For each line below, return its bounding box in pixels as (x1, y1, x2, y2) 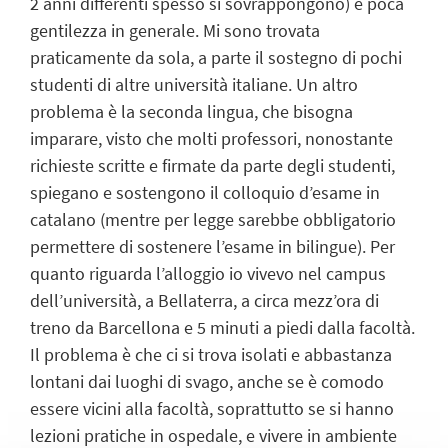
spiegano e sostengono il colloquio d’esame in (30, 181, 380, 205)
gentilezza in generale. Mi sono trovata (30, 19, 320, 43)
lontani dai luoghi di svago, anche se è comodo (30, 370, 384, 394)
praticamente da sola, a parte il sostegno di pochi (30, 46, 402, 70)
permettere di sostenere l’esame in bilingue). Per (30, 235, 395, 259)
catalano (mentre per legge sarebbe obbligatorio (30, 208, 396, 232)
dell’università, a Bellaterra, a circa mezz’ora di (30, 289, 379, 313)
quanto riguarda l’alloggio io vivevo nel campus (30, 262, 386, 286)
